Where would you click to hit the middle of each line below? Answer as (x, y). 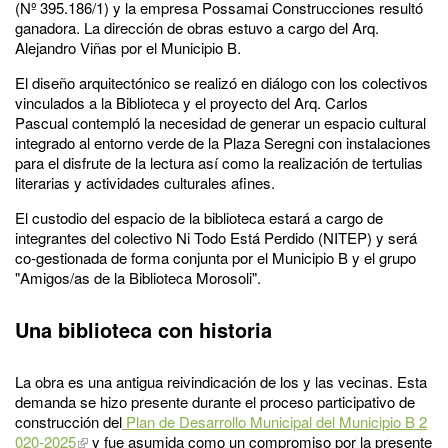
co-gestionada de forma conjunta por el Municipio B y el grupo (215, 257)
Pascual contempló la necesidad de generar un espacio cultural (220, 122)
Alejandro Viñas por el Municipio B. (130, 47)
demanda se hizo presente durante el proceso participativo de (215, 401)
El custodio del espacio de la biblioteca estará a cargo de (199, 217)
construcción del (68, 421)
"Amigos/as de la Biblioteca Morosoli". (142, 277)
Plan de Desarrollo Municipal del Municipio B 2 (274, 421)
